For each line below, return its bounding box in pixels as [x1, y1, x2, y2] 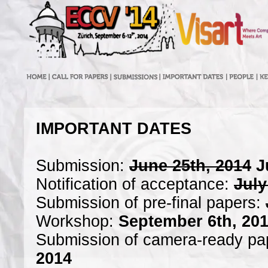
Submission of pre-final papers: [36, 194, 266, 212]
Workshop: [36, 212, 118, 230]
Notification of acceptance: [36, 175, 234, 193]
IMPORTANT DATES [36, 120, 191, 138]
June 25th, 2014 [129, 157, 251, 175]
